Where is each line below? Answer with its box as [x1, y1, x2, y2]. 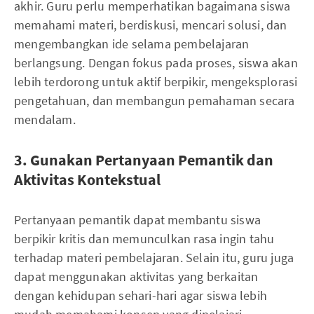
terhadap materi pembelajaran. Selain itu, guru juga [14, 249, 294, 266]
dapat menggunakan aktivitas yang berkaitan [14, 268, 259, 285]
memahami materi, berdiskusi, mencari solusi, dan [14, 16, 287, 33]
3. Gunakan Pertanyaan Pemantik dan [14, 149, 273, 170]
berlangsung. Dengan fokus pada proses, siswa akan [14, 54, 298, 71]
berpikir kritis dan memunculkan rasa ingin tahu [14, 230, 275, 247]
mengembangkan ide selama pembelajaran [14, 35, 250, 52]
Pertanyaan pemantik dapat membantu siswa [14, 211, 261, 228]
